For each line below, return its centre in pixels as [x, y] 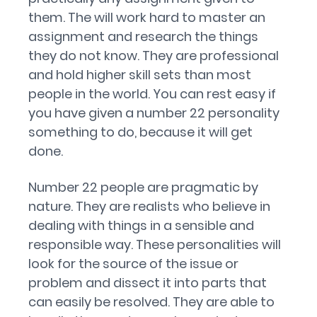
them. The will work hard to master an [147, 17]
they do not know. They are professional [154, 56]
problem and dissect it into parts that [148, 283]
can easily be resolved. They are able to [151, 302]
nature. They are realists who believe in [149, 206]
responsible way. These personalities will [155, 244]
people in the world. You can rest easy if [152, 94]
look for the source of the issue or [133, 264]
